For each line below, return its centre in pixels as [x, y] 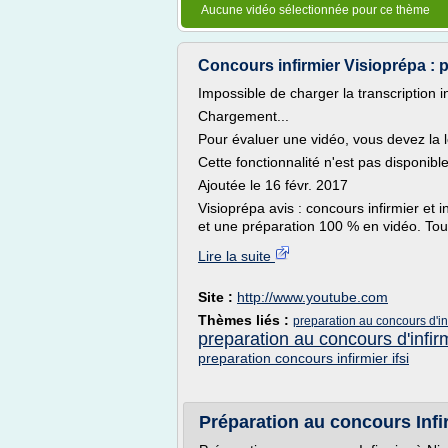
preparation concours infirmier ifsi [303, 358]
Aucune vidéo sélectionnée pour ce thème [315, 10]
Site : [217, 297]
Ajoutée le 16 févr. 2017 [273, 185]
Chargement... [243, 116]
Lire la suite [236, 256]
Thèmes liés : [245, 320]
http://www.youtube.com [312, 297]
